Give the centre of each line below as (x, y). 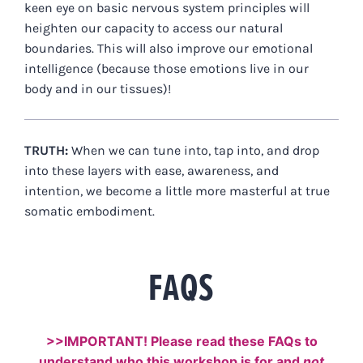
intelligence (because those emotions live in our (166, 69)
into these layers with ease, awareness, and (151, 171)
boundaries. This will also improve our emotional (168, 49)
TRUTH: (46, 151)
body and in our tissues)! (97, 89)
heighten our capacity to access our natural (153, 28)
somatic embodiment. (89, 211)
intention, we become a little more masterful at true (177, 191)
